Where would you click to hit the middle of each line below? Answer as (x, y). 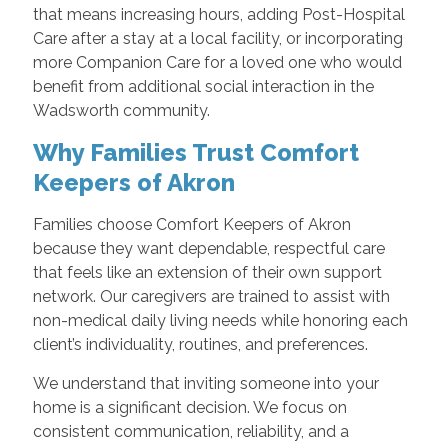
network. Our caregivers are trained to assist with (211, 297)
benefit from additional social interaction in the (203, 87)
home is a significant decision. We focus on (189, 408)
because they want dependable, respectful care (208, 249)
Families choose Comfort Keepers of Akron (191, 225)
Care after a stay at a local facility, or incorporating (217, 39)
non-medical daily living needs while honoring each (220, 321)
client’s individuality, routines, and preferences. (200, 345)
